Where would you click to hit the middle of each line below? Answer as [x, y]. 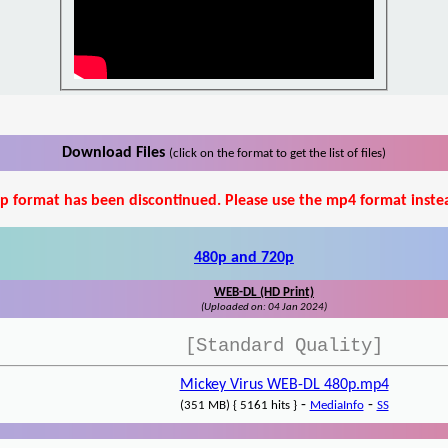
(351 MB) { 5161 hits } [238, 406]
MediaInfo [336, 406]
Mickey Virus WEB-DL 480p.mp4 [284, 385]
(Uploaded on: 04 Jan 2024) [264, 308]
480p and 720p [244, 258]
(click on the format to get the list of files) [277, 154]
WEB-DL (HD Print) [264, 293]
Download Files [115, 153]
